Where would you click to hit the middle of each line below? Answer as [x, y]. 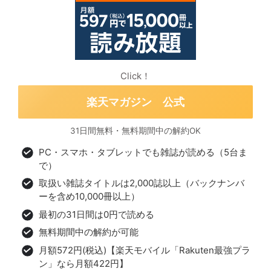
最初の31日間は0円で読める [96, 214]
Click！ [135, 76]
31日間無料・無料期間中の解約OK [135, 131]
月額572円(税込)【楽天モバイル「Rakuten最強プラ [144, 250]
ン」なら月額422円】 [83, 263]
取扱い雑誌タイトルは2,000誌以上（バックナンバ [141, 183]
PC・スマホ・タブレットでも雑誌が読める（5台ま [143, 152]
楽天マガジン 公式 [135, 102]
